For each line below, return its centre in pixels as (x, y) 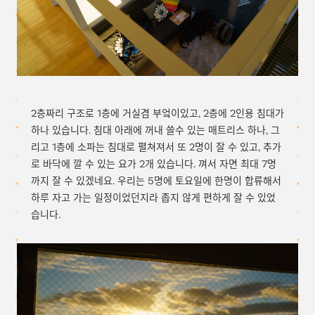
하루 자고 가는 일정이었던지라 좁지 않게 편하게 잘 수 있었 (153, 198)
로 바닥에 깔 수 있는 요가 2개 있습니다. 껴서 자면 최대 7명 (154, 164)
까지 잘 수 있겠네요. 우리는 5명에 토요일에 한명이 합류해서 (156, 181)
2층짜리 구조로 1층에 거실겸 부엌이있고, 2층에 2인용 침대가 (157, 113)
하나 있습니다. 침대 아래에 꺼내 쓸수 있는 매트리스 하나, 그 (155, 130)
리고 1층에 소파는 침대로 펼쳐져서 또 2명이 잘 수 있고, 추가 (156, 147)
